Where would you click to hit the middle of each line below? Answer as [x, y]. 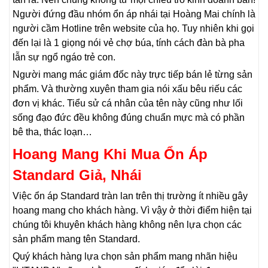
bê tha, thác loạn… [52, 132]
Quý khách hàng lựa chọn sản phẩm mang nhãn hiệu [125, 256]
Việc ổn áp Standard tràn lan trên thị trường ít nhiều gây [130, 196]
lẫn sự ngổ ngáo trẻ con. [64, 57]
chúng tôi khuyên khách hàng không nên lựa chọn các [127, 224]
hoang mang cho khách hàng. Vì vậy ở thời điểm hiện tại [132, 210]
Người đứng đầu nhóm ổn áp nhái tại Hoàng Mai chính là [134, 14]
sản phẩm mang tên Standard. [76, 239]
